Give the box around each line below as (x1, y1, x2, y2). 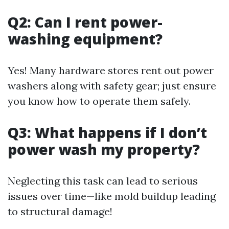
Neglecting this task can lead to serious (8, 174, 198, 187)
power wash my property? (8, 140, 200, 159)
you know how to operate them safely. (8, 95, 191, 107)
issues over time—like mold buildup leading (8, 190, 216, 202)
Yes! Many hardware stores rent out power (8, 64, 214, 77)
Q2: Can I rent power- (8, 12, 163, 32)
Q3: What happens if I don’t (8, 123, 207, 142)
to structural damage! (8, 205, 112, 218)
